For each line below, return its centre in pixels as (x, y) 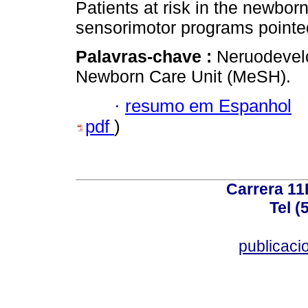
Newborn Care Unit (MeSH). (183, 77)
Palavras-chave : (146, 57)
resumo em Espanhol (208, 106)
